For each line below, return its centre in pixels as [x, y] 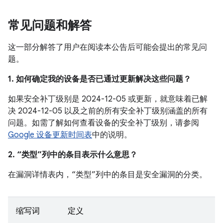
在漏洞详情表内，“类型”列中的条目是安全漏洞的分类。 [108, 175]
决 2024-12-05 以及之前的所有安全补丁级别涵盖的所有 [108, 111]
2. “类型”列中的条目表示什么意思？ [73, 155]
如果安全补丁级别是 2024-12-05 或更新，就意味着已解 [108, 99]
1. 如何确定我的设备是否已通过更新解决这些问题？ [100, 79]
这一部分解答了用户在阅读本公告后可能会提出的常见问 [108, 47]
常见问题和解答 [50, 25]
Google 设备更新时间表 [50, 135]
